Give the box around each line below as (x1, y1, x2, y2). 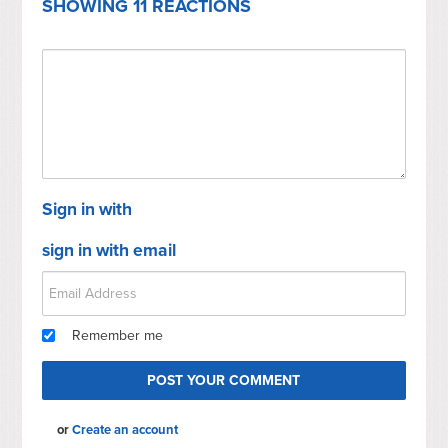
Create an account (72, 421, 179, 438)
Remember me (72, 326, 164, 344)
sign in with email (42, 239, 177, 261)
